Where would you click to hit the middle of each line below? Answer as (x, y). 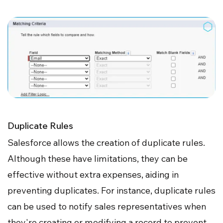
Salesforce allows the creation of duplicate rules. (106, 142)
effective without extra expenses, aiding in (93, 174)
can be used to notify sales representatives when (107, 206)
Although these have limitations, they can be (98, 158)
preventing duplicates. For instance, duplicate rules (111, 190)
